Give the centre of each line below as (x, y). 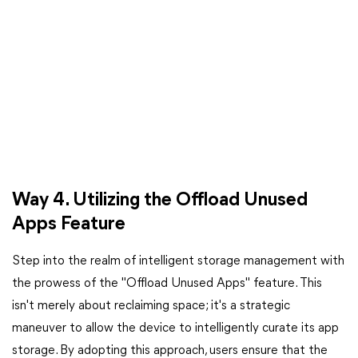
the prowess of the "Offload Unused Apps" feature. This (167, 284)
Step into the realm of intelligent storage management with (178, 261)
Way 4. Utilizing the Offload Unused (160, 201)
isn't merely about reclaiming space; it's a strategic (151, 306)
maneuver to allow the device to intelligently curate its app (175, 328)
